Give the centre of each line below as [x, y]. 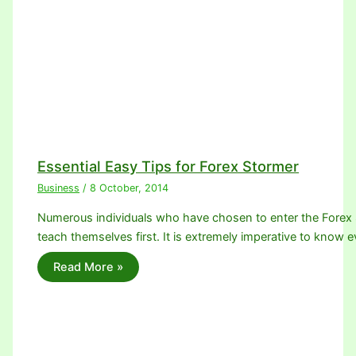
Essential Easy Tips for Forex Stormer [168, 166]
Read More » [89, 267]
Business [59, 188]
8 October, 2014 [130, 188]
